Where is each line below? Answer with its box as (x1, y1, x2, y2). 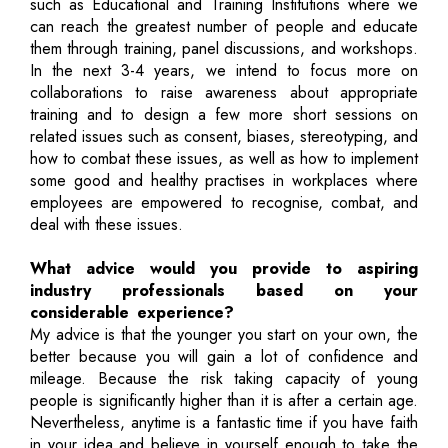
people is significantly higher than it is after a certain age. (30, 388, 418, 412)
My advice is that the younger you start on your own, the (30, 322, 418, 346)
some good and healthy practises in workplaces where (30, 168, 418, 192)
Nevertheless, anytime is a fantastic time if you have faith (30, 410, 418, 434)
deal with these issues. (30, 212, 183, 236)
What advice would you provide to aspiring (30, 256, 418, 280)
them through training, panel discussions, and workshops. (30, 36, 418, 60)
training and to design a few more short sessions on (30, 102, 418, 126)
